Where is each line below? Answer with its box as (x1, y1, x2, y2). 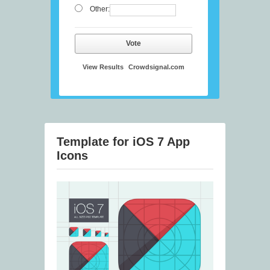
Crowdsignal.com (128, 63, 184, 71)
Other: (89, 5, 110, 14)
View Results (83, 63, 124, 71)
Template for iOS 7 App (57, 135, 190, 149)
